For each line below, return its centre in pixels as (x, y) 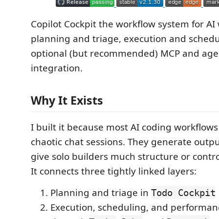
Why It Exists (67, 100)
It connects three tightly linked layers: (114, 171)
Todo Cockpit (183, 192)
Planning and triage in (101, 192)
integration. (57, 68)
